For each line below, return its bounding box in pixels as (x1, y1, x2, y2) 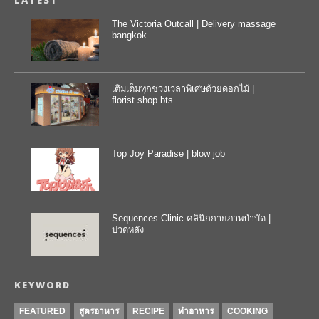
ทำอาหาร (177, 306, 214, 316)
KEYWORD (14, 278, 70, 291)
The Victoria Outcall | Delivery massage (111, 19, 276, 29)
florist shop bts (111, 95, 173, 105)
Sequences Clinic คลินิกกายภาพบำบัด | (111, 213, 271, 224)
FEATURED (19, 306, 66, 316)
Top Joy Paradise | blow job (111, 148, 225, 159)
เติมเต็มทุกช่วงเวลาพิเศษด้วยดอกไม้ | (111, 83, 254, 94)
